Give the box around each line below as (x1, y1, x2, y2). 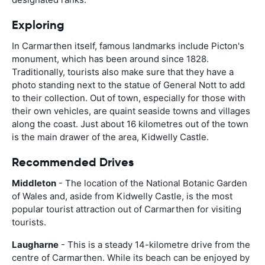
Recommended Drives (12, 154, 134, 170)
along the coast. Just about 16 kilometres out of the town (12, 118, 248, 130)
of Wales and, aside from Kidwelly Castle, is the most (12, 190, 232, 202)
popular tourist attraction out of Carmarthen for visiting (12, 203, 241, 215)
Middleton (12, 177, 56, 189)
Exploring (12, 17, 64, 33)
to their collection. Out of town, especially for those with (12, 92, 245, 104)
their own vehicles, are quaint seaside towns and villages (12, 105, 250, 117)
